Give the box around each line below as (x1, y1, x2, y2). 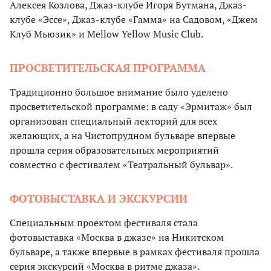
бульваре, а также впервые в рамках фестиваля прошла (10, 245, 260, 259)
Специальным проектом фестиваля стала (10, 216, 198, 230)
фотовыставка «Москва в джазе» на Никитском (10, 230, 224, 244)
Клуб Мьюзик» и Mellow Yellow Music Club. (10, 27, 203, 41)
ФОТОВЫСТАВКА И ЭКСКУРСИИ (10, 191, 188, 206)
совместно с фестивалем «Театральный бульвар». (10, 158, 233, 172)
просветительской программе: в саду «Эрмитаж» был (10, 100, 252, 114)
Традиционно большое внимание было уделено (10, 85, 228, 99)
